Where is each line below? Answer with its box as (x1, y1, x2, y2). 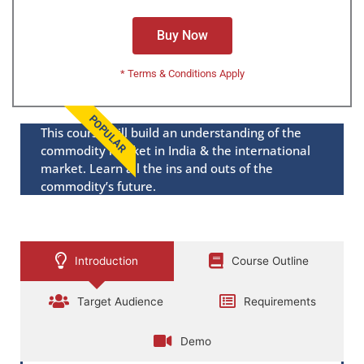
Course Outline (231, 254, 309, 268)
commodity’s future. (41, 178, 156, 195)
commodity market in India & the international (41, 142, 310, 159)
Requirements (243, 294, 316, 308)
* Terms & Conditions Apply (119, 67, 245, 80)
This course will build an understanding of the (41, 124, 301, 141)
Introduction (75, 254, 139, 268)
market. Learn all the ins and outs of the (41, 160, 273, 177)
